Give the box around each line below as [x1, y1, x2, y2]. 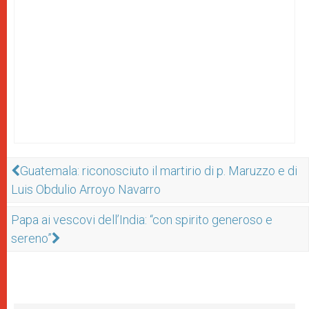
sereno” [11, 230, 52, 246]
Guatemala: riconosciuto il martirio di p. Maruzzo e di [20, 163, 297, 178]
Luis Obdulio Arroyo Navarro [11, 181, 161, 197]
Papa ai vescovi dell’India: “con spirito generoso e [11, 212, 272, 227]
